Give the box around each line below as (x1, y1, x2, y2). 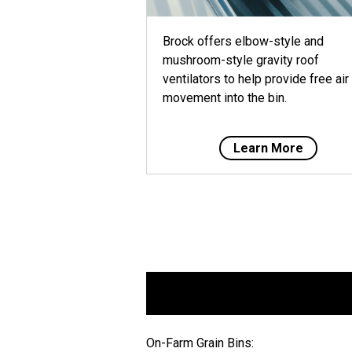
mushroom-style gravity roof (163, 52, 319, 68)
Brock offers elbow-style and (163, 33, 324, 49)
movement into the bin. (163, 90, 287, 105)
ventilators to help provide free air (163, 71, 349, 86)
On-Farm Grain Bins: (146, 335, 254, 350)
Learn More (233, 140, 303, 156)
